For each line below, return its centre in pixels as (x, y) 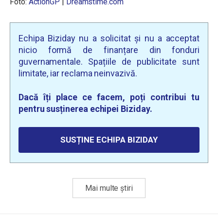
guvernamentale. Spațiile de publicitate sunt (109, 62)
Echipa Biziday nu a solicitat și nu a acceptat (109, 38)
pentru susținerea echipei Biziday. (85, 109)
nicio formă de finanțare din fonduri (109, 50)
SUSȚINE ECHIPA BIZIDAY (109, 140)
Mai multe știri (109, 188)
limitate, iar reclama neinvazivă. (78, 73)
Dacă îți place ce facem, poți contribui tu (109, 97)
